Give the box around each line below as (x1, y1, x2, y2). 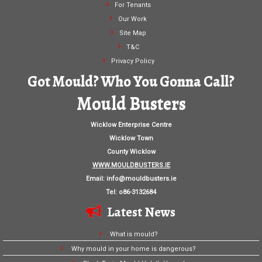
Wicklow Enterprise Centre (90, 121, 172, 129)
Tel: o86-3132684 (106, 188, 156, 196)
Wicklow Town (109, 135, 153, 143)
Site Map (119, 29, 146, 37)
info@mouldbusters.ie (106, 175, 177, 183)
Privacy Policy (111, 57, 154, 65)
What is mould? (109, 230, 158, 239)
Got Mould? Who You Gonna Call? (27, 71, 235, 92)
